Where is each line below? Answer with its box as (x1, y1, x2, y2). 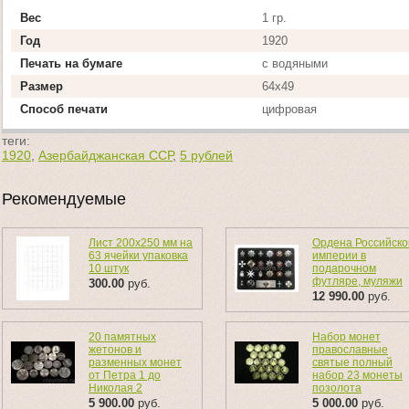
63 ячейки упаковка (89, 249, 188, 262)
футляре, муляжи (312, 275, 403, 288)
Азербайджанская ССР (38, 148, 173, 163)
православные (312, 343, 388, 356)
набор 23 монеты (312, 369, 403, 382)
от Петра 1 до (89, 369, 161, 382)
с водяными (262, 57, 328, 70)
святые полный (312, 356, 393, 369)
